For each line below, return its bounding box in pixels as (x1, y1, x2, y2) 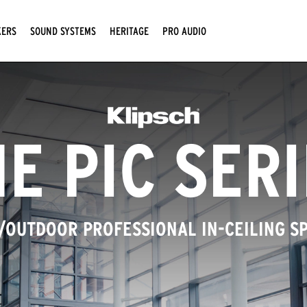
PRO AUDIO (162, 24, 206, 37)
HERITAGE (110, 24, 149, 37)
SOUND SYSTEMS (30, 24, 96, 37)
